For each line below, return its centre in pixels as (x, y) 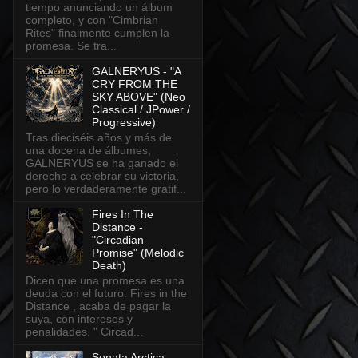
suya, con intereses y (79, 318)
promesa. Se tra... (71, 46)
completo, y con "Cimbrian (92, 20)
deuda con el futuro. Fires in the (106, 293)
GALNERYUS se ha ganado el (102, 163)
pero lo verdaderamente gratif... (106, 188)
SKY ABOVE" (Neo (138, 97)
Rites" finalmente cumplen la (97, 33)
